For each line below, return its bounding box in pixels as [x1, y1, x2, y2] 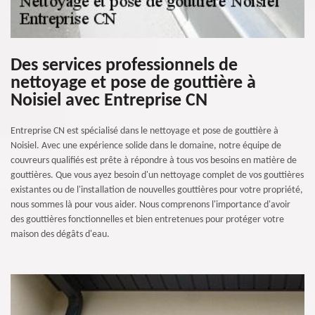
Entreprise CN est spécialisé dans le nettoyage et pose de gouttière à [11, 126, 278, 136]
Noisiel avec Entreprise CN [11, 92, 207, 110]
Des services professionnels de [11, 57, 238, 75]
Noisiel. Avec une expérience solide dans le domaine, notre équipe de [11, 141, 281, 151]
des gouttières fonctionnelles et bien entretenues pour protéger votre [11, 214, 284, 225]
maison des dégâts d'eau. [11, 229, 110, 240]
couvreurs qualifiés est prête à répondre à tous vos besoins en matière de [11, 155, 297, 166]
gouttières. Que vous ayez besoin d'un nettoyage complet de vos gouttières [11, 170, 304, 181]
